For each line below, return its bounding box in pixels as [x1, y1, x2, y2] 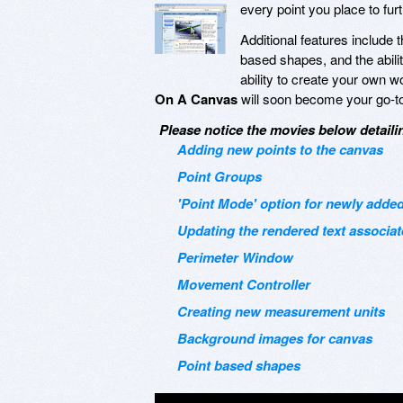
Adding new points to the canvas [177, 139, 383, 159]
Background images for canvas [177, 327, 372, 348]
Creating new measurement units [177, 300, 385, 321]
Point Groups [177, 166, 262, 186]
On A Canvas [155, 88, 237, 109]
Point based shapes [177, 354, 300, 375]
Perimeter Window [177, 246, 293, 267]
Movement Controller [177, 273, 310, 294]
